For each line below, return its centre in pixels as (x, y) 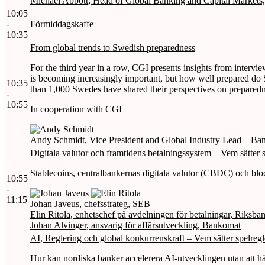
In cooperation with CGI (76, 109)
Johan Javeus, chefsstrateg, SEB (90, 203)
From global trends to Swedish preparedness (113, 47)
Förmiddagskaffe (62, 24)
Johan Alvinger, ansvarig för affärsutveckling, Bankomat (135, 225)
